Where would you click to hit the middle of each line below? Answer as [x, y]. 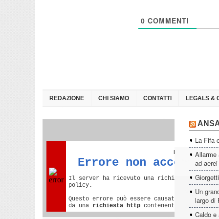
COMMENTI [167, 21]
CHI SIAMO [114, 98]
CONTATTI [157, 98]
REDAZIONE [67, 98]
